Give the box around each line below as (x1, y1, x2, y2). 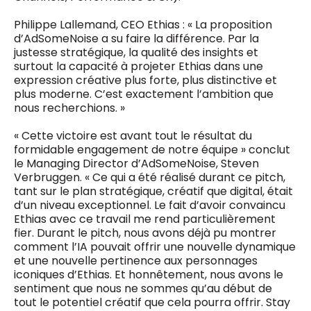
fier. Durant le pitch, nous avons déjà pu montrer (14, 225, 276, 242)
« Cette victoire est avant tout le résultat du (14, 128, 252, 144)
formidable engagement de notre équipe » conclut (14, 142, 290, 158)
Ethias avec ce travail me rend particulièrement (14, 211, 276, 228)
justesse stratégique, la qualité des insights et (14, 44, 258, 61)
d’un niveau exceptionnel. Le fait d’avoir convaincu (14, 197, 285, 214)
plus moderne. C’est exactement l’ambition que (14, 86, 274, 103)
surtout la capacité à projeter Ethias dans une (14, 58, 263, 75)
